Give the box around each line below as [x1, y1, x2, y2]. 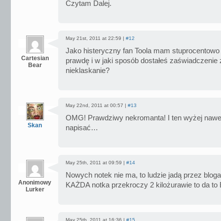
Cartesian [21, 55, 49, 62]
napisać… [66, 124, 98, 132]
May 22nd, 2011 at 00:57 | [66, 103, 128, 108]
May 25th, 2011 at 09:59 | [66, 160, 126, 165]
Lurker [25, 186, 44, 193]
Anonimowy [18, 179, 51, 186]
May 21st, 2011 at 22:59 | [66, 36, 126, 41]
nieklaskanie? [66, 67, 110, 74]
